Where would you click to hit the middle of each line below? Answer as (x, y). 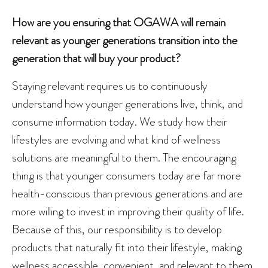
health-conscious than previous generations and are (127, 194)
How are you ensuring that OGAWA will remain (119, 22)
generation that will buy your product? (96, 58)
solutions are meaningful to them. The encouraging (124, 158)
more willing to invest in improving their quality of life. (128, 211)
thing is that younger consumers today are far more (127, 176)
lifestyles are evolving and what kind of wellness (116, 140)
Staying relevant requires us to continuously (110, 86)
